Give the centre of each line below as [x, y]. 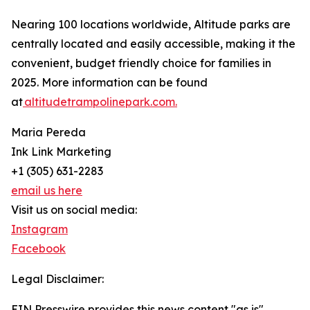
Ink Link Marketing [61, 152]
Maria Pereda [48, 133]
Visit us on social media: [74, 210]
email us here [47, 191]
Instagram [39, 229]
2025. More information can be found [109, 83]
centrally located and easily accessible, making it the [153, 44]
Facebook [38, 249]
